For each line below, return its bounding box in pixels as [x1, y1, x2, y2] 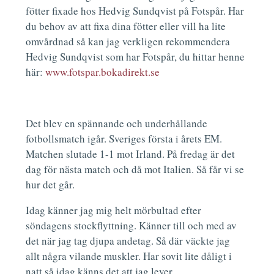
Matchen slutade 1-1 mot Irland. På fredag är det [26, 147, 235, 161]
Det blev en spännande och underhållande [26, 116, 208, 131]
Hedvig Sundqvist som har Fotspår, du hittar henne [26, 50, 245, 64]
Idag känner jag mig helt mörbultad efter [26, 203, 202, 218]
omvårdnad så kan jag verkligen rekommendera [26, 34, 231, 49]
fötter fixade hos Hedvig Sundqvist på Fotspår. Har [26, 4, 245, 18]
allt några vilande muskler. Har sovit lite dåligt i [26, 249, 232, 264]
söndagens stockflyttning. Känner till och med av [26, 218, 237, 233]
